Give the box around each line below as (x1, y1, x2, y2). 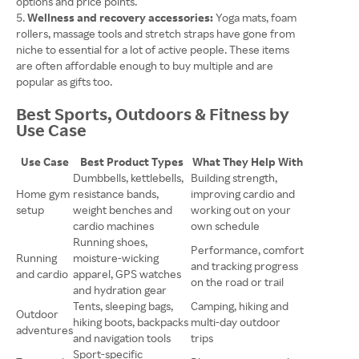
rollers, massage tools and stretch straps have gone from (16, 26, 295, 41)
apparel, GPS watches (73, 267, 181, 281)
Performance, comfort (191, 243, 304, 257)
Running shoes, (73, 235, 147, 249)
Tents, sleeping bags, (73, 299, 173, 313)
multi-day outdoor (191, 315, 280, 329)
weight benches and (73, 203, 172, 217)
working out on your (191, 203, 291, 217)
